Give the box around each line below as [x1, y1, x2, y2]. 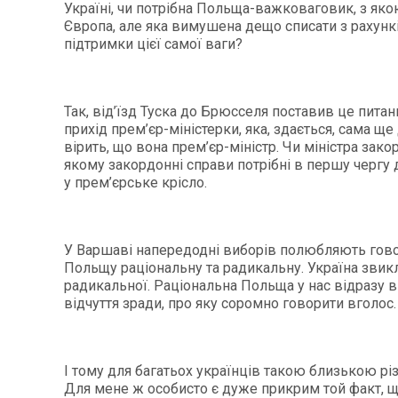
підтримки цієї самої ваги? [64, 35, 243, 52]
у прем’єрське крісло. [64, 173, 207, 191]
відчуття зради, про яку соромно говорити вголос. [64, 294, 396, 312]
